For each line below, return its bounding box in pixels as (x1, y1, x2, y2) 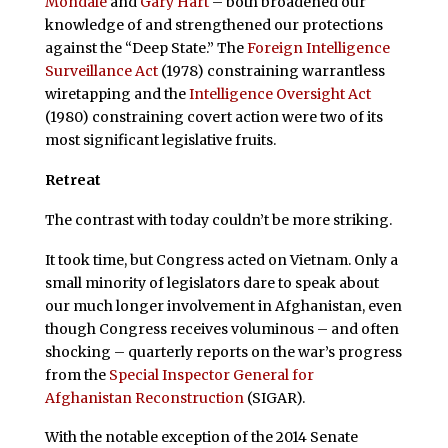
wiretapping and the (44, 85, 189, 104)
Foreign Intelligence (246, 39, 390, 58)
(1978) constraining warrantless (157, 62, 385, 81)
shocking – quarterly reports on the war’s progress (44, 342, 402, 361)
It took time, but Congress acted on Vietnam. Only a (44, 250, 398, 269)
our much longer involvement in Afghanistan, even (44, 296, 402, 315)
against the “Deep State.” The (44, 39, 247, 58)
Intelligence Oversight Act (188, 85, 371, 104)
